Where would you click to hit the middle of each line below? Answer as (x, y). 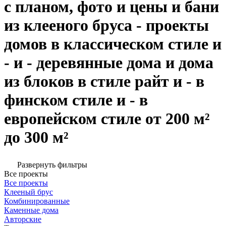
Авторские (23, 219)
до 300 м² (36, 137)
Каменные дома (31, 210)
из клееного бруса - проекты (106, 25)
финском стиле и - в (76, 100)
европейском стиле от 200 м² (107, 118)
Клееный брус (29, 192)
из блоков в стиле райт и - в (104, 81)
